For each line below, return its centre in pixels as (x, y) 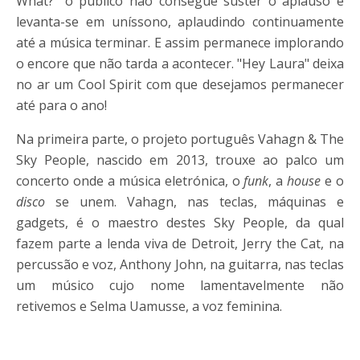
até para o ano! (61, 106)
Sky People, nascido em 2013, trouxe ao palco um (180, 160)
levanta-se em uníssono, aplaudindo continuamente (180, 22)
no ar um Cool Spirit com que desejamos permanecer (180, 85)
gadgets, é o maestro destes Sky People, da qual (180, 223)
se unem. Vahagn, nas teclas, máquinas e (194, 202)
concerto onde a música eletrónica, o (130, 181)
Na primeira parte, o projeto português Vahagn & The (180, 139)
